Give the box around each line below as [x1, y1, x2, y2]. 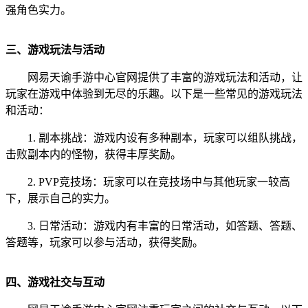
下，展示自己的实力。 [5, 192, 115, 205]
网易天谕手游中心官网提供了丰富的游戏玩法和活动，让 [27, 71, 302, 84]
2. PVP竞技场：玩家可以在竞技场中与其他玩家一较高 [27, 176, 290, 188]
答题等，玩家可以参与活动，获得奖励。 [5, 236, 203, 249]
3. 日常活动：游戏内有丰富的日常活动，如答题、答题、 [27, 220, 302, 232]
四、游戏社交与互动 [5, 276, 104, 289]
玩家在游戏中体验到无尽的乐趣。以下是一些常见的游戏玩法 [5, 88, 302, 100]
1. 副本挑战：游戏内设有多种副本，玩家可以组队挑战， [27, 132, 302, 144]
